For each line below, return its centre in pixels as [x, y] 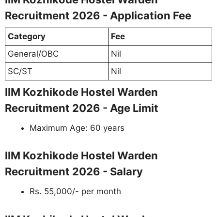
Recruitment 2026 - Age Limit [82, 108]
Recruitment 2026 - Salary [74, 172]
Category [27, 36]
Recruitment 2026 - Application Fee [98, 15]
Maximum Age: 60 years [77, 128]
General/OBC [33, 54]
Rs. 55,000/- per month [75, 192]
